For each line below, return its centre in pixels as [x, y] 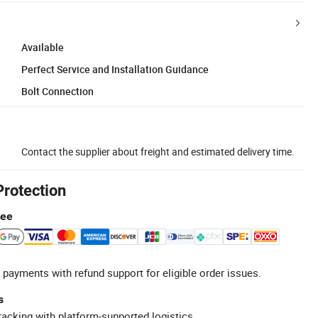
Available [43, 47]
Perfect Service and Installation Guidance [115, 69]
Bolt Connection [57, 91]
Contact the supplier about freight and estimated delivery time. [158, 151]
